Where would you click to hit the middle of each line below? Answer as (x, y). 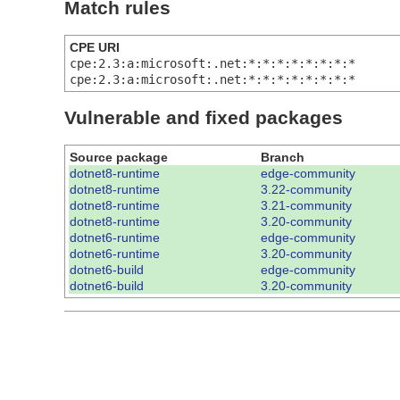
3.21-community (306, 205)
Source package (119, 157)
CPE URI (95, 47)
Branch (283, 157)
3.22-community (306, 189)
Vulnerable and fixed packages (204, 118)
